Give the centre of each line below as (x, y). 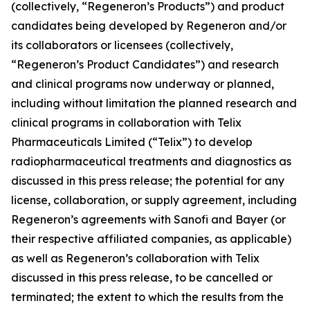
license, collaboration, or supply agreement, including (154, 200)
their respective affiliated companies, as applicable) (151, 239)
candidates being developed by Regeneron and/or (149, 26)
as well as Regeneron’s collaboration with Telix (135, 258)
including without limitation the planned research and (154, 103)
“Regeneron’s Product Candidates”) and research (145, 64)
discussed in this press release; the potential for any (148, 181)
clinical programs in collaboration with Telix (126, 122)
